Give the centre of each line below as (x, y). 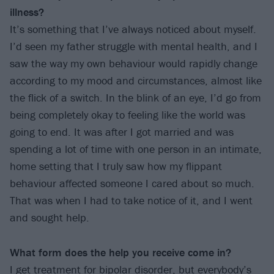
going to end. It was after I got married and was (122, 131)
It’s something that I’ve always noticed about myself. (133, 29)
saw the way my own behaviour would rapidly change (134, 63)
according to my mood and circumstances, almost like (136, 80)
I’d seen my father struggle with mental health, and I (134, 46)
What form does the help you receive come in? (120, 252)
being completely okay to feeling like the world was (128, 114)
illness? (27, 12)
